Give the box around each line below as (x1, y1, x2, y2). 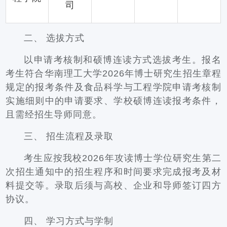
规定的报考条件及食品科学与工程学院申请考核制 (6, 82, 221, 92)
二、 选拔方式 (24, 33, 85, 43)
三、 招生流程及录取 (24, 131, 114, 141)
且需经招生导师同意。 (6, 109, 102, 120)
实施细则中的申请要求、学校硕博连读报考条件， (6, 96, 221, 106)
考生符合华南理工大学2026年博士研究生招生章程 (6, 68, 221, 79)
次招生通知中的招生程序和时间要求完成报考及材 (6, 167, 221, 177)
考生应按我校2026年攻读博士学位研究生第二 (24, 153, 221, 163)
